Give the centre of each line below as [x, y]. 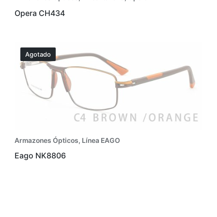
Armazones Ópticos [46, 141]
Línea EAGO [101, 141]
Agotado [38, 54]
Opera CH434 [40, 13]
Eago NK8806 [40, 156]
